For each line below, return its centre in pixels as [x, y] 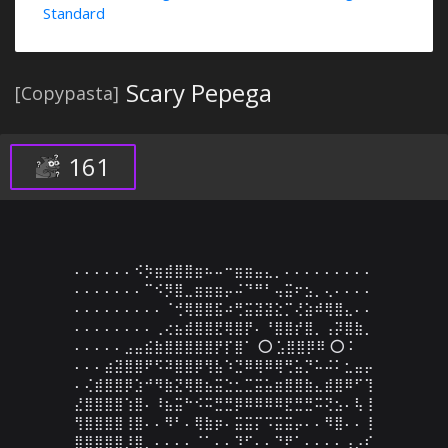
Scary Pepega [199, 92]
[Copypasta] [67, 93]
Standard [74, 13]
